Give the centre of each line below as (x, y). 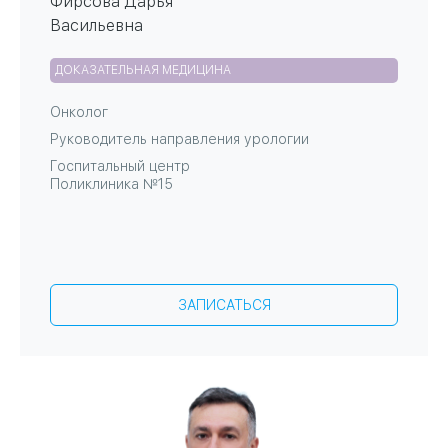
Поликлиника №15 (111, 184)
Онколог (79, 112)
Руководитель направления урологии (179, 139)
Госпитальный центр (120, 166)
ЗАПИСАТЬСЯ (224, 305)
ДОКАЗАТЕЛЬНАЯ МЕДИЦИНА (143, 70)
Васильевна (96, 26)
